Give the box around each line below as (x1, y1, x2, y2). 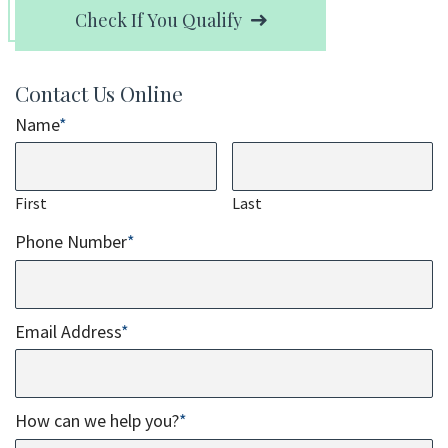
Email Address (15, 319, 121, 343)
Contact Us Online (15, 78, 183, 107)
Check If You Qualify (74, 7, 242, 32)
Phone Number (15, 230, 127, 254)
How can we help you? (15, 409, 179, 433)
